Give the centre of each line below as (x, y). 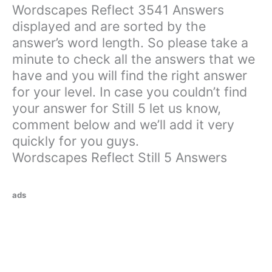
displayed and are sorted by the (109, 26)
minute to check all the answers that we (134, 59)
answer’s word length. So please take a (130, 43)
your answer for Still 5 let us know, (117, 108)
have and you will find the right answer (130, 76)
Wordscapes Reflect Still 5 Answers (120, 158)
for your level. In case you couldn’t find (130, 92)
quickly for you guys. (76, 141)
